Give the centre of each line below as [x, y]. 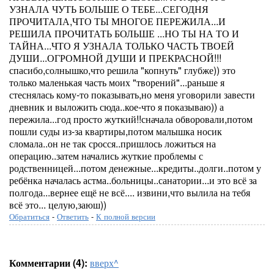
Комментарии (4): [48, 263]
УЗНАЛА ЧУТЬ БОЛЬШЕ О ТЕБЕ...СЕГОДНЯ [109, 9]
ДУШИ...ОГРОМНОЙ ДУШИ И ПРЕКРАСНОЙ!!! [115, 58]
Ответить [73, 216]
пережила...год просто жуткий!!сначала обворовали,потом [131, 119]
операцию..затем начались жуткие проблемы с [106, 156]
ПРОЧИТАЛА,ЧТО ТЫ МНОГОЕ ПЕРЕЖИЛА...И [117, 21]
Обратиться [29, 216]
